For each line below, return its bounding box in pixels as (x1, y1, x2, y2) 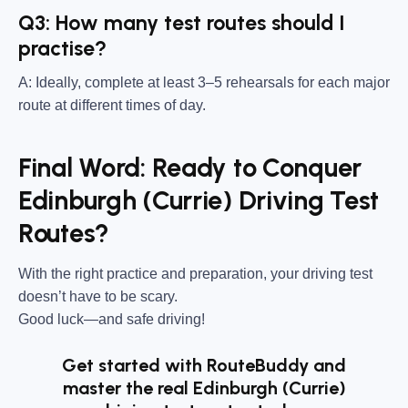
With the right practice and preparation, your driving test (18, 266, 372, 282)
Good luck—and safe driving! (18, 311, 205, 328)
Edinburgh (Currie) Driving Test (18, 184, 380, 216)
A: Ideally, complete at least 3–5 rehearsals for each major (18, 75, 390, 91)
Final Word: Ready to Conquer (18, 151, 362, 183)
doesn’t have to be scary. (18, 289, 178, 305)
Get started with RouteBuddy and (62, 354, 346, 377)
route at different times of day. (18, 97, 206, 114)
